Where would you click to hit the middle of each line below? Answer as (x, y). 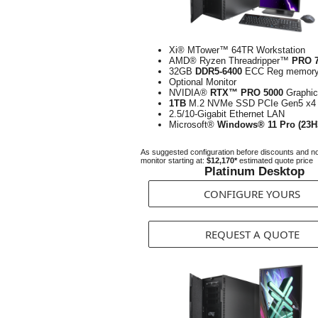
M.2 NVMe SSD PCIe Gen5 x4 (251, 103)
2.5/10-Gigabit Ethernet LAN (227, 114)
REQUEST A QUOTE (252, 234)
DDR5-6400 (219, 71)
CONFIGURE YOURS (252, 194)
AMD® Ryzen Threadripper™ (230, 61)
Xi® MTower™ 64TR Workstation (237, 50)
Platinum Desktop (254, 171)
